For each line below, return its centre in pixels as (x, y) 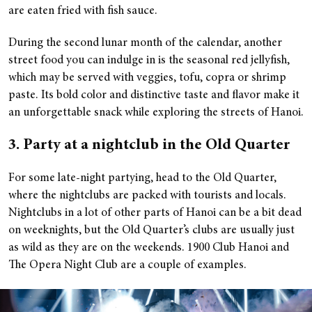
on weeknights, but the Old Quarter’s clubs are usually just (151, 231)
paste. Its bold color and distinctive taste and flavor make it (154, 95)
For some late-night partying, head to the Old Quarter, (142, 178)
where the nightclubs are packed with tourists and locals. (147, 196)
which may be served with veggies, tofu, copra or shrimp (147, 78)
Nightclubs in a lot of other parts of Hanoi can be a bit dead (155, 213)
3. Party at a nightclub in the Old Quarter (151, 145)
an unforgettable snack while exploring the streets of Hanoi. (156, 113)
